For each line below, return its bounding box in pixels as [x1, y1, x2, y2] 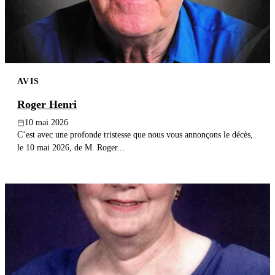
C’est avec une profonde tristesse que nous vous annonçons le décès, [17, 130, 253, 140]
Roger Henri [17, 98, 77, 111]
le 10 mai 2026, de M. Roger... [17, 142, 125, 153]
